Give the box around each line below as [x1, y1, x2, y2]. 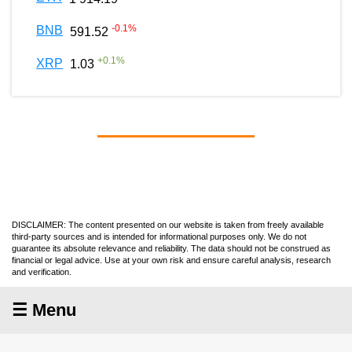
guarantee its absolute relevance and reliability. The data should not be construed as [12, 243, 331, 253]
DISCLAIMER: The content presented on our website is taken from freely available [12, 219, 324, 229]
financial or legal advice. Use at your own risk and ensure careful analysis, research [12, 255, 331, 265]
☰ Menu [12, 299, 76, 320]
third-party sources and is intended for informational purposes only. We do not [12, 231, 306, 241]
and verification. [12, 266, 71, 277]
